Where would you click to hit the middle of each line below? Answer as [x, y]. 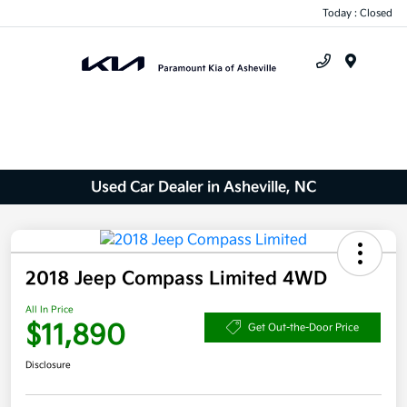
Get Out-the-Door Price [303, 327]
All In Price [50, 310]
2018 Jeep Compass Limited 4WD [176, 279]
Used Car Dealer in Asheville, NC [203, 187]
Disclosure [48, 366]
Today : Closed [357, 13]
